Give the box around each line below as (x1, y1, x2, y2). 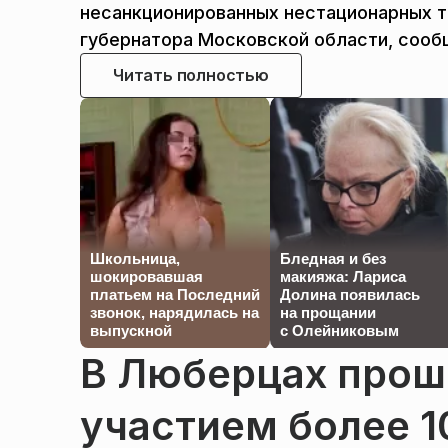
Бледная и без (280, 250, 386, 268)
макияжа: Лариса (280, 268, 406, 286)
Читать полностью (113, 65, 269, 86)
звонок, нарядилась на (90, 304, 259, 322)
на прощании (280, 304, 376, 322)
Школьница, (90, 250, 180, 268)
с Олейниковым (280, 322, 399, 340)
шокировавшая (90, 268, 203, 286)
